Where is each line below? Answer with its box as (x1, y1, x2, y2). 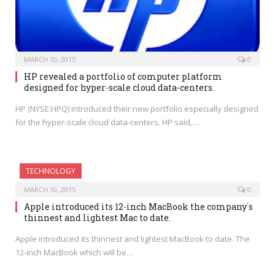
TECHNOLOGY (26, 166, 76, 177)
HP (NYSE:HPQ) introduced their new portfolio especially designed (15, 103, 258, 115)
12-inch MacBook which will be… (15, 247, 133, 258)
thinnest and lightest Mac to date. (24, 212, 171, 224)
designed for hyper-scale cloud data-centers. (24, 82, 214, 94)
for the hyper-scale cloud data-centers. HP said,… (15, 117, 199, 128)
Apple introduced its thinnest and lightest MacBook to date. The (15, 233, 250, 245)
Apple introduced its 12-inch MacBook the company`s (24, 201, 253, 213)
